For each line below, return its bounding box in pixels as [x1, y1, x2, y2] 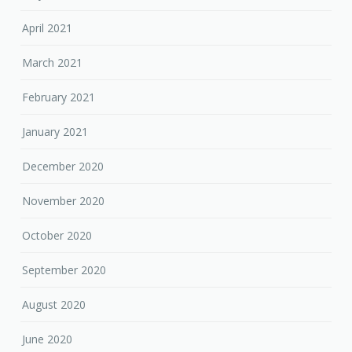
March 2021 [22, 55, 83, 71]
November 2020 [22, 193, 105, 209]
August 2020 [22, 297, 86, 313]
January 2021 [22, 124, 89, 140]
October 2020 [22, 228, 93, 244]
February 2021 [22, 90, 96, 105]
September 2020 [22, 262, 107, 278]
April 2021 [22, 20, 73, 36]
